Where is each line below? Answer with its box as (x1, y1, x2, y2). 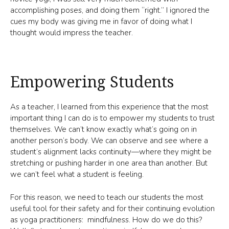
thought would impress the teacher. (10, 28, 133, 38)
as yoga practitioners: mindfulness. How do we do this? (10, 214, 202, 225)
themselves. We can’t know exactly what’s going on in (10, 124, 197, 134)
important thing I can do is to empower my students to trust (10, 113, 215, 123)
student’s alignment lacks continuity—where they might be (10, 147, 212, 157)
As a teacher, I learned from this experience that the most (10, 102, 209, 112)
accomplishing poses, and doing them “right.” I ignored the (10, 5, 210, 15)
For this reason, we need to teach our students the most (10, 192, 203, 202)
